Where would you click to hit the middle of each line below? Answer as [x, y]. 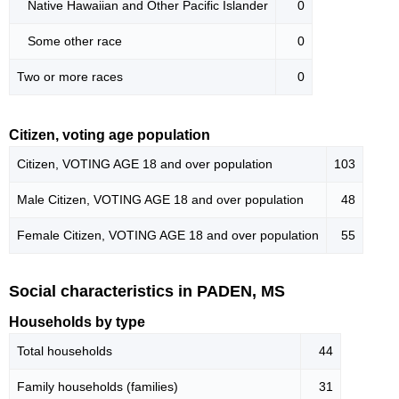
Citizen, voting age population [110, 134]
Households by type [77, 322]
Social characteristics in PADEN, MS [147, 291]
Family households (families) [98, 387]
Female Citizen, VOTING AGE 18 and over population [168, 235]
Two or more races [70, 76]
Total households [65, 351]
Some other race [69, 41]
